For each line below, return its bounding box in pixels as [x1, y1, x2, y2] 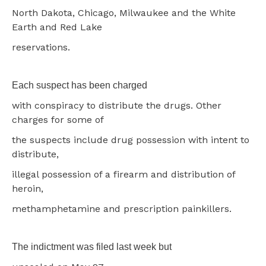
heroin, [12, 182, 43, 194]
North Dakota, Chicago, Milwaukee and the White [12, 7, 236, 18]
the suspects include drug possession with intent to [12, 134, 249, 145]
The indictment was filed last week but [12, 241, 172, 252]
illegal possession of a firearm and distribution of [12, 168, 235, 180]
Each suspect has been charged [12, 80, 147, 90]
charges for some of [12, 113, 104, 125]
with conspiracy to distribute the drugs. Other [12, 99, 221, 111]
